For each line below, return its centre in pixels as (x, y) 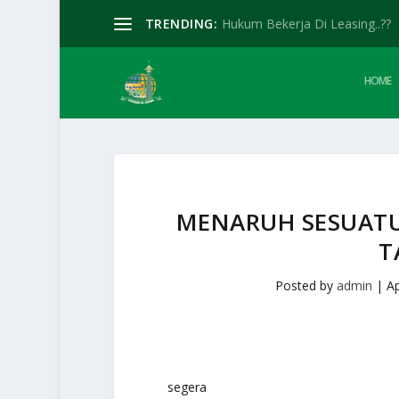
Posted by (306, 285)
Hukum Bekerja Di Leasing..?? (307, 23)
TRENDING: (181, 23)
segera (187, 387)
